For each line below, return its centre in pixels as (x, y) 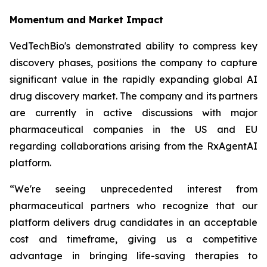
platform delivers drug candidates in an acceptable (133, 222)
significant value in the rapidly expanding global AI (133, 79)
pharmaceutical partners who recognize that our (133, 206)
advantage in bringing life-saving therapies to (133, 256)
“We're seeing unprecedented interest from (133, 189)
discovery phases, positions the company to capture (133, 63)
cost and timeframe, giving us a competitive (133, 239)
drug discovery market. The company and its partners (133, 96)
